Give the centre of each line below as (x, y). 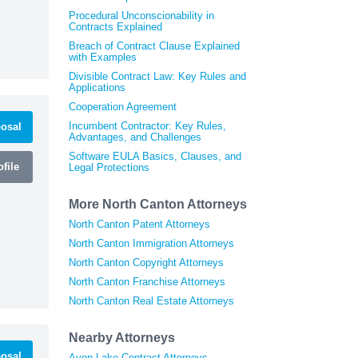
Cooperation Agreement (123, 106)
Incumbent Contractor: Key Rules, (147, 125)
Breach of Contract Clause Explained (154, 46)
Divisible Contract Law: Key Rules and (157, 76)
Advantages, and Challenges (135, 137)
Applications (97, 87)
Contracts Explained (115, 26)
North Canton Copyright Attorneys (146, 262)
